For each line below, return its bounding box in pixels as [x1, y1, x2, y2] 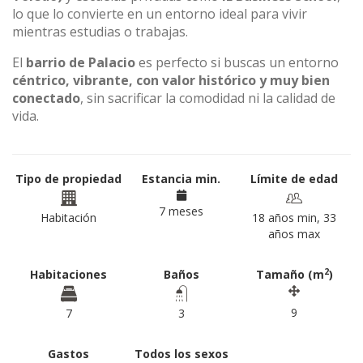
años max [268, 226, 321, 241]
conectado [12, 89, 80, 107]
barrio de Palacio [26, 53, 135, 71]
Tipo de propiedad [15, 171, 122, 186]
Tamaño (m [255, 267, 324, 282]
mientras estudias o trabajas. [12, 23, 188, 41]
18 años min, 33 [252, 210, 337, 225]
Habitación [41, 210, 97, 225]
